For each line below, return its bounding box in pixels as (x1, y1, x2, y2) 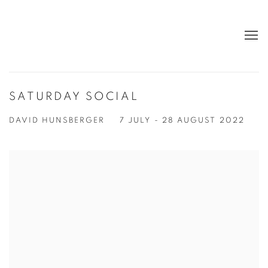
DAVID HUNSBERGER (9, 117, 105, 124)
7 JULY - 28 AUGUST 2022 (120, 117, 245, 124)
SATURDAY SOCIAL (9, 91, 139, 102)
